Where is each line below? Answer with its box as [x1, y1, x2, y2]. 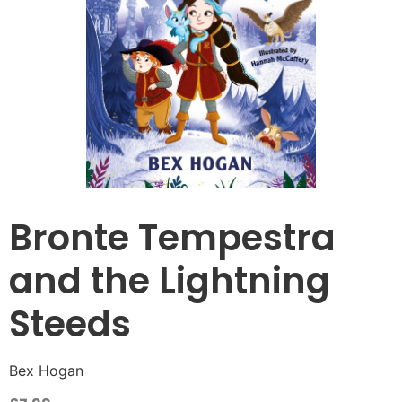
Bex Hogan [9, 362, 83, 380]
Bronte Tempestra [9, 213, 336, 264]
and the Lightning [9, 256, 330, 307]
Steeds [9, 299, 131, 350]
